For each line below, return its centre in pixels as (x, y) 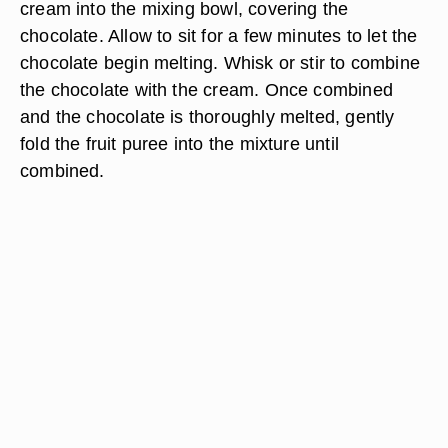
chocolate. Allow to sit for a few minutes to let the (219, 35)
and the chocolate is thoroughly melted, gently (207, 116)
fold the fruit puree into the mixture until (179, 143)
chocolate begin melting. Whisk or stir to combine (220, 62)
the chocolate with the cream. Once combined (206, 89)
